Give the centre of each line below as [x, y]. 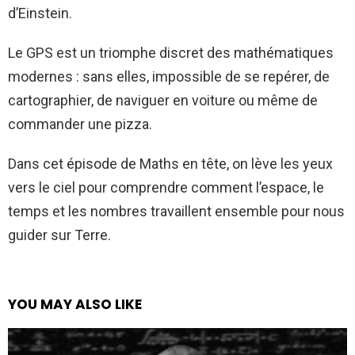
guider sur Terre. [59, 235]
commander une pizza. [80, 124]
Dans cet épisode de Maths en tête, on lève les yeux [170, 163]
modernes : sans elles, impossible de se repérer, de [169, 76]
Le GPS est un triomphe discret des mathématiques [171, 52]
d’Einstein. [40, 13]
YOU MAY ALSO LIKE [75, 304]
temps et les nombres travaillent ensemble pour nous [176, 211]
